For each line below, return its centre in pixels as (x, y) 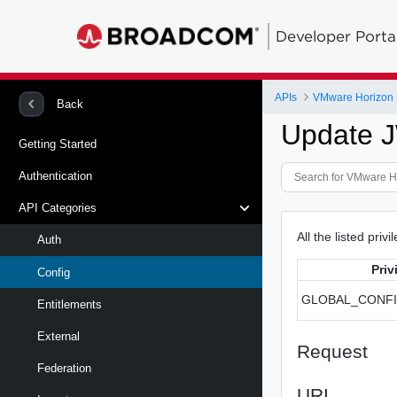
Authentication (55, 175)
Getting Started (58, 144)
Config (54, 272)
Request (333, 351)
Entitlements (70, 304)
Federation (64, 369)
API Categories (58, 208)
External (58, 336)
